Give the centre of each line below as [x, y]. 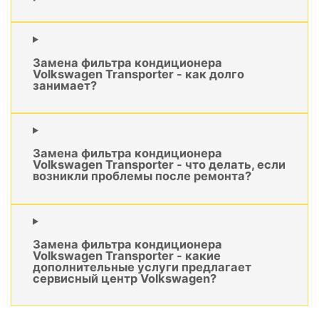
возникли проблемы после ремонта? [142, 176]
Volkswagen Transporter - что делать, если [159, 165]
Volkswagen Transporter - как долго [138, 74]
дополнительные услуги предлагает [142, 267]
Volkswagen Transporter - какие [127, 256]
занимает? [65, 85]
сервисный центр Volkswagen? [125, 279]
